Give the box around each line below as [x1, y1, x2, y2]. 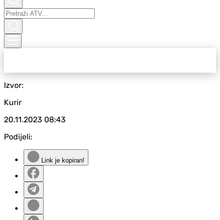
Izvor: [4, 81, 24, 90]
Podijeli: [4, 132, 32, 141]
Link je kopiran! [39, 157, 84, 164]
